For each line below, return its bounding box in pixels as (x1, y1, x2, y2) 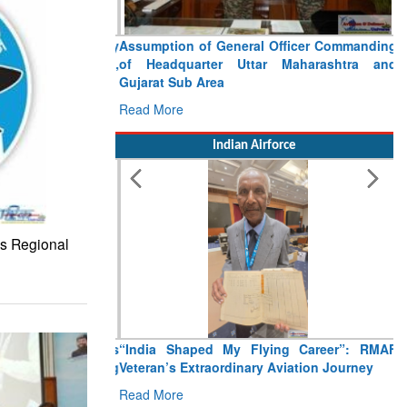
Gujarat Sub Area (115, 73, 221, 92)
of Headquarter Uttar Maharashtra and (115, 55, 393, 74)
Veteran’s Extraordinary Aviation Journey (115, 358, 370, 377)
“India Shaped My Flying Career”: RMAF (115, 340, 393, 359)
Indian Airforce (213, 139, 296, 154)
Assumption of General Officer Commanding (115, 36, 393, 55)
